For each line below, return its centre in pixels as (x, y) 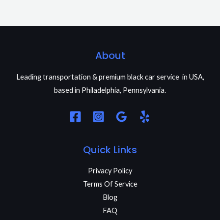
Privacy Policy (110, 170)
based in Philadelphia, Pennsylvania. (110, 90)
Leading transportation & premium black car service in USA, (110, 77)
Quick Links (110, 150)
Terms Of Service (110, 184)
